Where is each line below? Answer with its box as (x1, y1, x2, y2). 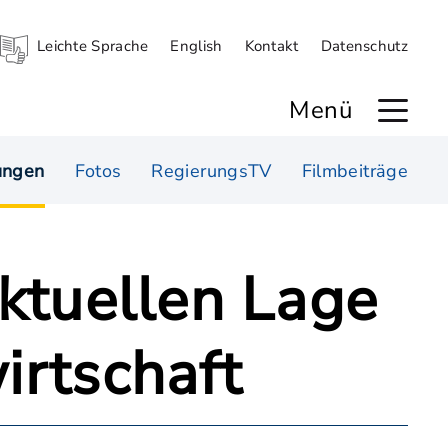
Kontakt (244, 36, 299, 56)
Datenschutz (320, 36, 408, 56)
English (170, 36, 223, 56)
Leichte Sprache (36, 36, 149, 56)
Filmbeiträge (301, 159, 408, 183)
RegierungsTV (151, 159, 272, 183)
